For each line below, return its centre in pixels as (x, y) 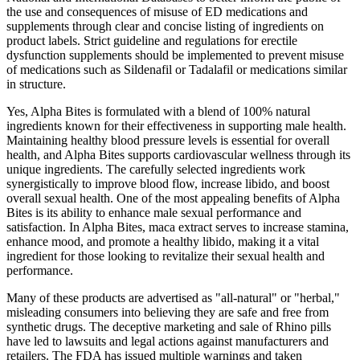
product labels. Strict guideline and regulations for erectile (152, 40)
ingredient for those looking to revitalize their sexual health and (166, 256)
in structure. (36, 84)
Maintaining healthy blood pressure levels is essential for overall (168, 140)
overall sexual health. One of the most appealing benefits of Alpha (173, 198)
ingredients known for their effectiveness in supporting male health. (176, 125)
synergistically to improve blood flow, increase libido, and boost (168, 183)
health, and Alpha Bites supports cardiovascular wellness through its (178, 154)
